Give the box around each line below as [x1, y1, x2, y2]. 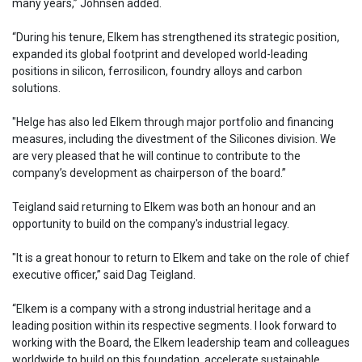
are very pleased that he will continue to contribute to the [12, 149, 301, 162]
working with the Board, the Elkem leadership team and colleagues [12, 335, 350, 349]
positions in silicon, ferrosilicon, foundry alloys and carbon [12, 64, 302, 78]
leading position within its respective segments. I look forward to [12, 318, 337, 332]
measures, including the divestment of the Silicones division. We [12, 132, 336, 145]
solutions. [12, 81, 63, 95]
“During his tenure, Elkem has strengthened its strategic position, [12, 30, 339, 44]
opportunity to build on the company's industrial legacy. [12, 217, 289, 230]
